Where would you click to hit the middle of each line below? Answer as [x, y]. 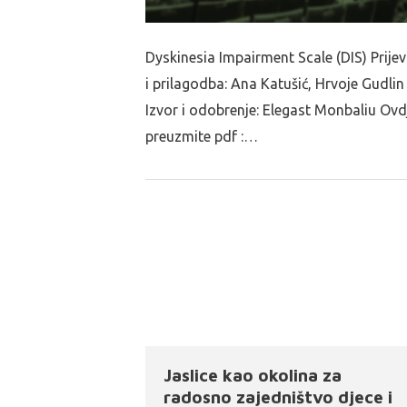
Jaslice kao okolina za [253, 375]
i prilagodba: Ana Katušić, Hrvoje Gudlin [275, 84]
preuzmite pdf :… [202, 137]
